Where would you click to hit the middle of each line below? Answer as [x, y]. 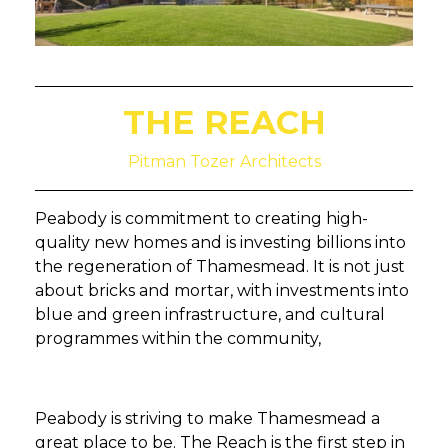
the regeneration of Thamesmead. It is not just [220, 266]
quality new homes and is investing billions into [220, 242]
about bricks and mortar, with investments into [222, 290]
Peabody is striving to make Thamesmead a [207, 418]
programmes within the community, [178, 338]
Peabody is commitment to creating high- [201, 218]
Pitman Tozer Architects [224, 161]
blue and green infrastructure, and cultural [210, 314]
